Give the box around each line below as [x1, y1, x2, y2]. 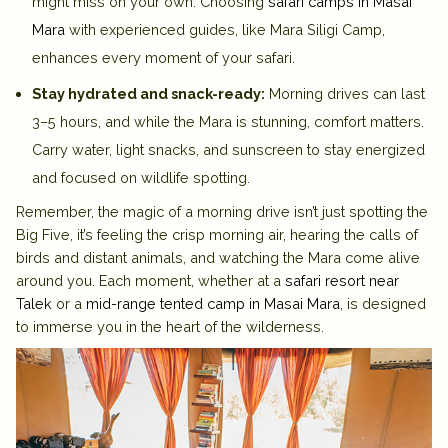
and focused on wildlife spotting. [32, 168, 250, 186]
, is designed [340, 294, 426, 312]
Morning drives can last [265, 84, 425, 102]
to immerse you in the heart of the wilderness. [16, 317, 324, 335]
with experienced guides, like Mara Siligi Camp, [65, 20, 385, 38]
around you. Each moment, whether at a [16, 271, 285, 289]
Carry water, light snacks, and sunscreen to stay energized [32, 140, 425, 158]
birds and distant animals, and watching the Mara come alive [16, 248, 420, 266]
